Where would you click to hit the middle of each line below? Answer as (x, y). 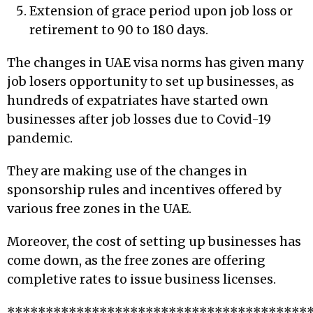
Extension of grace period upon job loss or (161, 10)
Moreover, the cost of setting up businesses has (154, 241)
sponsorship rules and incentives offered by (144, 189)
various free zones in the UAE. (99, 208)
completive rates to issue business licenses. (141, 279)
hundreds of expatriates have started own (138, 100)
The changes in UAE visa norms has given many (155, 62)
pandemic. (40, 138)
